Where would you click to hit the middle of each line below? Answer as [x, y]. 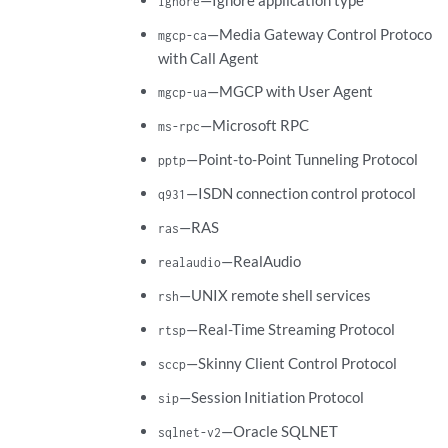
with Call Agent [208, 58]
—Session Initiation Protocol [271, 397]
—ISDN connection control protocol [300, 193]
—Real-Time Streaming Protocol [290, 329]
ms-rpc [178, 126]
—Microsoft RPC [254, 125]
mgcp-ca [182, 35]
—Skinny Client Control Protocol [291, 363]
